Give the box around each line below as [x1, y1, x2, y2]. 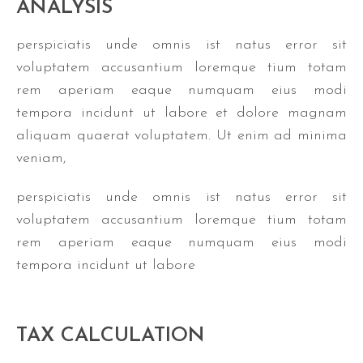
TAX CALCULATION [16, 326, 205, 347]
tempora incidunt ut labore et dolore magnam [16, 105, 347, 122]
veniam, [16, 151, 66, 167]
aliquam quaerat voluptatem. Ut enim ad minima [16, 128, 347, 144]
